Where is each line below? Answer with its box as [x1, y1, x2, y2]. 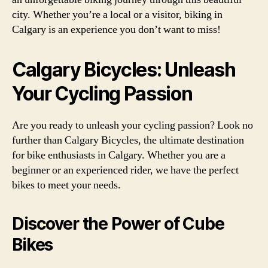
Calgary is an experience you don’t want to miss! [12, 22, 221, 36]
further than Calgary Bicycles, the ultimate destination [12, 133, 244, 147]
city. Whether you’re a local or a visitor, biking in [12, 7, 223, 22]
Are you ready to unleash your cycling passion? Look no [12, 118, 253, 132]
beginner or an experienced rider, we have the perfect [12, 163, 239, 177]
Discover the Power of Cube [12, 213, 224, 234]
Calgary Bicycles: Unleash [12, 57, 236, 81]
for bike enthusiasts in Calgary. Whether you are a [12, 148, 226, 162]
